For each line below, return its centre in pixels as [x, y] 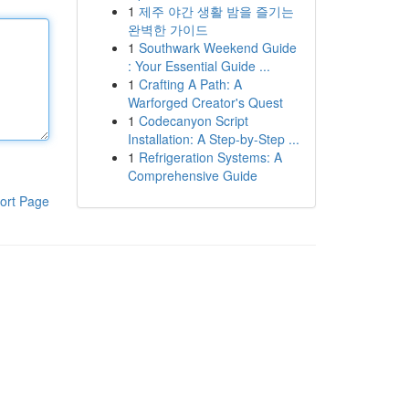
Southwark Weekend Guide [217, 47]
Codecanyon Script [193, 121]
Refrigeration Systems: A [210, 157]
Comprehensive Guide [192, 175]
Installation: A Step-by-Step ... [213, 139]
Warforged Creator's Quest [205, 102]
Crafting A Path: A [190, 84]
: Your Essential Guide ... [199, 66]
